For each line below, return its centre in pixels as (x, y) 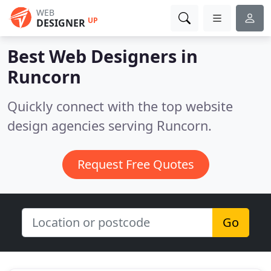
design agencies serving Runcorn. (109, 126)
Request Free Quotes (135, 164)
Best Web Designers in (103, 56)
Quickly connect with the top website (120, 106)
